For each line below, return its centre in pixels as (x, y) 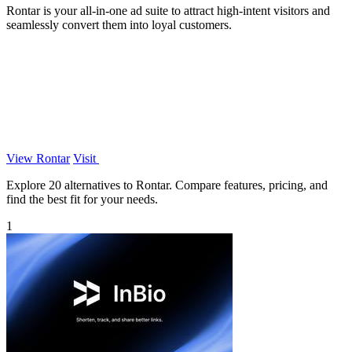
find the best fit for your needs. (82, 199)
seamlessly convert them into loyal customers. (119, 24)
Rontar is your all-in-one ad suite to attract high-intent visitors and (168, 10)
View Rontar (38, 158)
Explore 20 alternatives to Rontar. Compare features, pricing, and (167, 185)
